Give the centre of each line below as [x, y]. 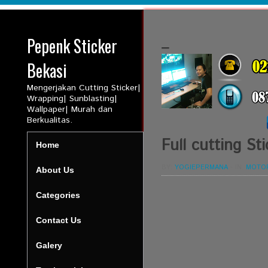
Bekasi [47, 70]
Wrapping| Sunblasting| [72, 99]
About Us [55, 170]
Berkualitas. [49, 120]
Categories [58, 195]
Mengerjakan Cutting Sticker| [83, 88]
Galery [49, 245]
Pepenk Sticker [72, 46]
